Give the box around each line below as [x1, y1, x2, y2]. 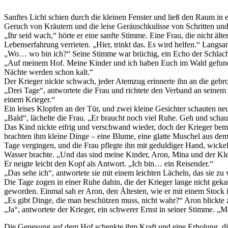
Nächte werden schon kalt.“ [4, 68, 93, 76]
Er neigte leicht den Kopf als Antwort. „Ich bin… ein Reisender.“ [4, 159, 213, 168]
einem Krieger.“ [4, 95, 55, 104]
